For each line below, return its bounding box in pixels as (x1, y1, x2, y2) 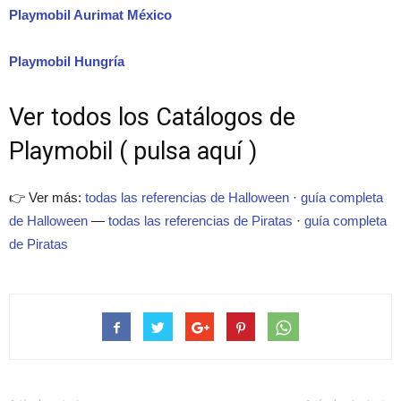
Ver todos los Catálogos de (9, 103, 295, 132)
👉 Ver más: (9, 190, 85, 206)
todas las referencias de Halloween (85, 190, 289, 206)
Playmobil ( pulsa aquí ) (9, 137, 257, 166)
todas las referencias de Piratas (108, 213, 293, 229)
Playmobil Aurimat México (9, 7, 172, 23)
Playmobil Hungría (9, 54, 124, 70)
